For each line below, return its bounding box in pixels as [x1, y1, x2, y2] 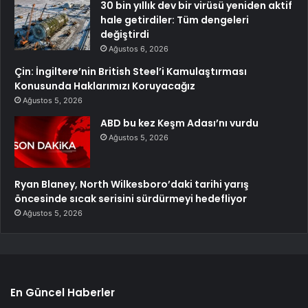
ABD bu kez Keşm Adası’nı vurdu [100, 116, 258, 131]
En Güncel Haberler [10, 285, 115, 300]
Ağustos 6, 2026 [109, 44, 168, 54]
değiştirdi [100, 27, 149, 42]
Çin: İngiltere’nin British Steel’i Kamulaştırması [14, 65, 247, 79]
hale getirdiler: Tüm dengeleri [100, 13, 249, 27]
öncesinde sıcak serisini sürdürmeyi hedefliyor [14, 192, 247, 206]
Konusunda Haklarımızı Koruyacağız [14, 79, 195, 93]
